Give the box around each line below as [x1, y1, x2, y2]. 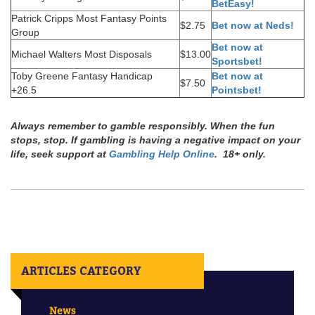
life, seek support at [11, 148, 109, 160]
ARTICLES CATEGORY [21, 264, 141, 278]
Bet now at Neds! [212, 20, 294, 32]
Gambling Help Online [109, 148, 214, 160]
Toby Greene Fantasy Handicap [11, 70, 153, 82]
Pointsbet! [212, 84, 262, 96]
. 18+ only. [214, 148, 266, 160]
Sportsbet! [212, 56, 262, 67]
